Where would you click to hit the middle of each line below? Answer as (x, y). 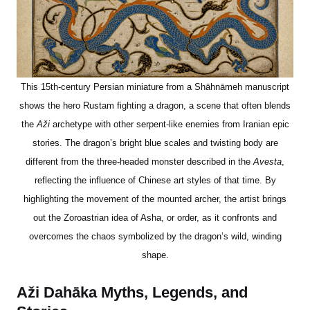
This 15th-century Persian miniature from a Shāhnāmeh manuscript (155, 86)
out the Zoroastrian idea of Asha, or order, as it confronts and (155, 217)
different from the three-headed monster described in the (139, 161)
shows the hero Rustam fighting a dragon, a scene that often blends (155, 105)
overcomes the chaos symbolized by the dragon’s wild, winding (155, 236)
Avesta (267, 161)
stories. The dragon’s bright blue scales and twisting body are (155, 143)
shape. (155, 255)
